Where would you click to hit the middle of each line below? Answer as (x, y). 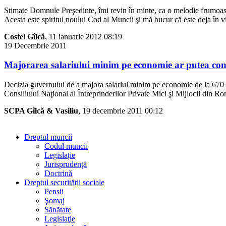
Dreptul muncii (48, 137)
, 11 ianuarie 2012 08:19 (83, 36)
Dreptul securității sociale (64, 183)
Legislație (60, 155)
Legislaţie (60, 219)
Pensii (54, 192)
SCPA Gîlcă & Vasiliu (41, 111)
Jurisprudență (66, 164)
